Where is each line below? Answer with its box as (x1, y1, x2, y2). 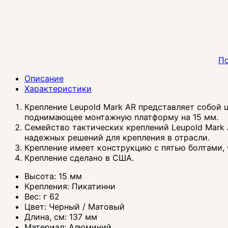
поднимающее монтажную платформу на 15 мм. (24, 112, 218, 123)
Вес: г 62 (24, 191, 60, 202)
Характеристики (24, 83, 92, 94)
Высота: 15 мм (24, 171, 82, 182)
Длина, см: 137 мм (24, 212, 97, 222)
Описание (24, 73, 64, 84)
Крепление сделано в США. (24, 153, 134, 163)
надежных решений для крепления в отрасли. (24, 132, 210, 143)
